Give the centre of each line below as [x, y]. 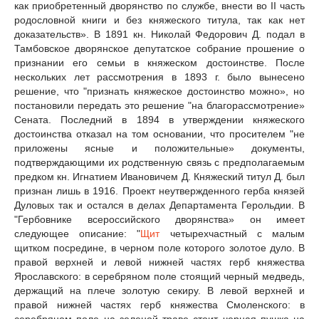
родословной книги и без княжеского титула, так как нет [159, 20]
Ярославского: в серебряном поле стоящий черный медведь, [159, 276]
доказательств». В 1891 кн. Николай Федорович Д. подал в [159, 34]
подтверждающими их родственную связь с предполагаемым [159, 162]
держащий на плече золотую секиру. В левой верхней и [159, 290]
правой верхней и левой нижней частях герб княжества [159, 262]
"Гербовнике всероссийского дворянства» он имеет [159, 219]
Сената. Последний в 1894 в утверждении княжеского [159, 119]
